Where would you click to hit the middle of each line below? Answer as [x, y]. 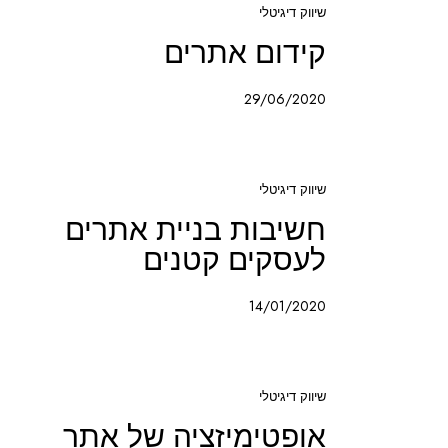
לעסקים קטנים [234, 260]
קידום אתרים [245, 53]
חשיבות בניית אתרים [195, 230]
